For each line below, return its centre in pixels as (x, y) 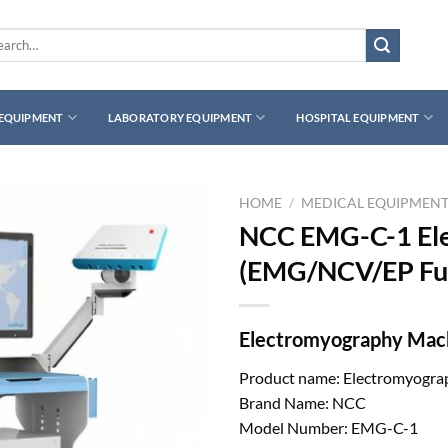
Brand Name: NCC (302, 402)
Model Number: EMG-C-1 (328, 427)
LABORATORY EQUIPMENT (180, 117)
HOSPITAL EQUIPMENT (358, 117)
